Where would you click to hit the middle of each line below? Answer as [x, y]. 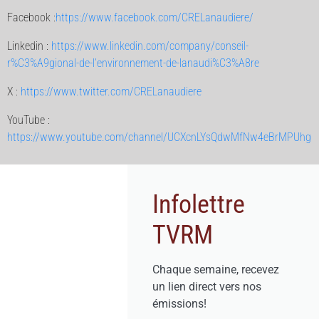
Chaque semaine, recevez [216, 270]
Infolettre [199, 204]
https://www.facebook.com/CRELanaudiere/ [155, 17]
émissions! [180, 304]
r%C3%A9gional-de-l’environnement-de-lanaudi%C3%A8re [133, 63]
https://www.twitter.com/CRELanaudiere [111, 91]
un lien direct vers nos [207, 287]
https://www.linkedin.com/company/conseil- [150, 46]
